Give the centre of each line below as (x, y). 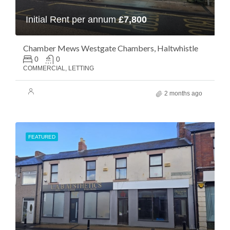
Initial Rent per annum (72, 20)
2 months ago (183, 93)
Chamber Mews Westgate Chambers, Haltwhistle (111, 48)
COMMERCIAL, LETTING (59, 68)
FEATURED (42, 137)
